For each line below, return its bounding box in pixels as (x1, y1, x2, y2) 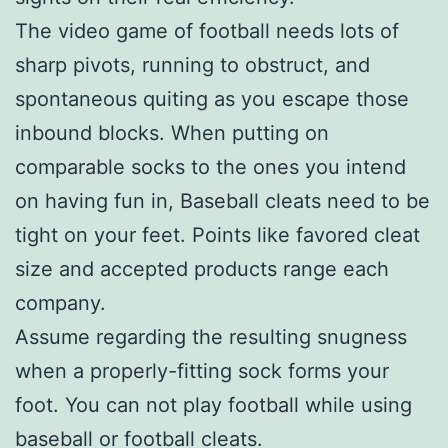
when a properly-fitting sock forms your (15, 358, 389, 383)
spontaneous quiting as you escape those (15, 86, 409, 111)
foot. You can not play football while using (15, 392, 412, 417)
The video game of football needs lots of (15, 18, 399, 43)
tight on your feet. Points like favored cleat (15, 222, 420, 247)
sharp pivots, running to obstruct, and (15, 52, 370, 77)
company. (15, 290, 106, 315)
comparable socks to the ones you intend (15, 154, 406, 179)
